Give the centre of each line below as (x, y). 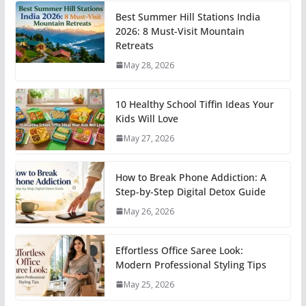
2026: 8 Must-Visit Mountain (180, 31)
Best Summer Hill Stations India (187, 16)
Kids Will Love (147, 118)
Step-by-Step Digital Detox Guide (190, 191)
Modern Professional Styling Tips (191, 264)
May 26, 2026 (149, 211)
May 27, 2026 (149, 138)
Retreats (134, 45)
